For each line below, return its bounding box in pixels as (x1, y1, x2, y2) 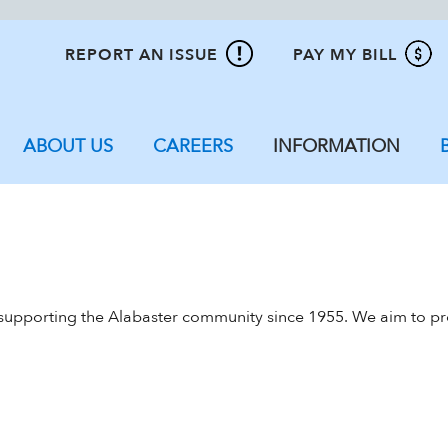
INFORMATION (273, 134, 400, 159)
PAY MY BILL (293, 44, 397, 66)
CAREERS (153, 134, 233, 159)
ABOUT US (23, 134, 113, 159)
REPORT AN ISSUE (65, 44, 218, 66)
